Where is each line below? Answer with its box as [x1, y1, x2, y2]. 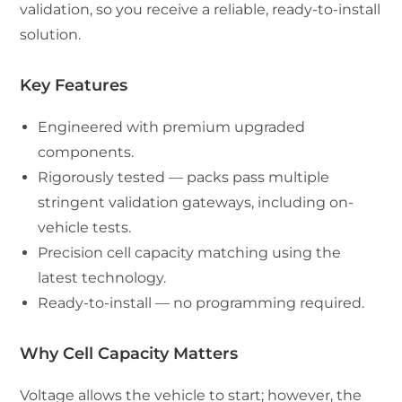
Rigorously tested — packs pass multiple [38, 168, 330, 186]
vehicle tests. [38, 218, 132, 236]
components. [38, 143, 135, 161]
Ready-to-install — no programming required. [38, 293, 365, 311]
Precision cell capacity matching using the [38, 243, 342, 261]
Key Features [20, 74, 128, 95]
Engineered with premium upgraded [38, 118, 306, 135]
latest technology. [38, 268, 167, 286]
